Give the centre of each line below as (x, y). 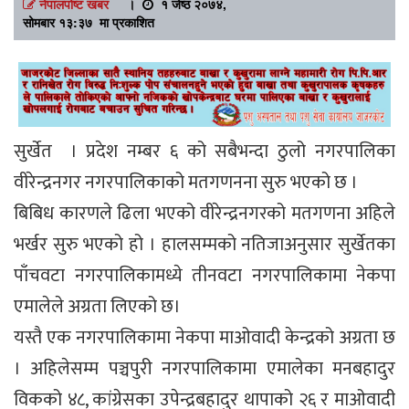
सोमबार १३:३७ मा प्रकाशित (89, 22)
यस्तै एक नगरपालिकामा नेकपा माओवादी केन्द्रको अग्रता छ (204, 338)
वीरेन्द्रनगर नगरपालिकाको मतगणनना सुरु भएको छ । (186, 183)
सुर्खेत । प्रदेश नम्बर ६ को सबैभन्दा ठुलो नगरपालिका (204, 152)
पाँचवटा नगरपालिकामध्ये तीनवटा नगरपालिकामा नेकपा (204, 276)
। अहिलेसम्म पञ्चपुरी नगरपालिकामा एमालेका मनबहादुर (204, 369)
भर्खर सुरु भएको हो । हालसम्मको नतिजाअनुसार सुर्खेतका (204, 245)
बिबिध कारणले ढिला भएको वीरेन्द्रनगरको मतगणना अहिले (204, 214)
